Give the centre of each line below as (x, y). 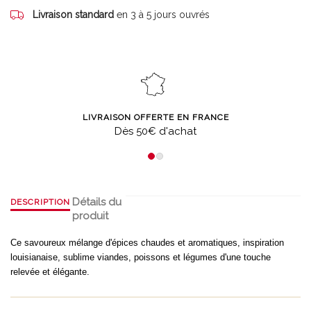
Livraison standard (73, 15)
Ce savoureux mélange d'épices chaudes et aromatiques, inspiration (147, 243)
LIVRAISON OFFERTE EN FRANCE (155, 117)
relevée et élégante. (50, 272)
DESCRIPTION (40, 202)
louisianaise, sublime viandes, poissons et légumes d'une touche (141, 257)
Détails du (97, 202)
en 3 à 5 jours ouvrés (163, 15)
